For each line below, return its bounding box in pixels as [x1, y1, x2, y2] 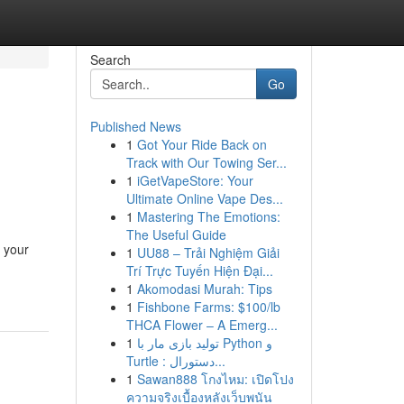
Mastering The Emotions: [136, 207, 280, 225]
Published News [89, 117, 181, 135]
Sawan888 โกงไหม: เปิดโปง [136, 370, 294, 388]
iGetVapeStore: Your [136, 171, 253, 189]
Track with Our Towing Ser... [125, 153, 287, 171]
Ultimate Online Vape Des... [125, 189, 283, 207]
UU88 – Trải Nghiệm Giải [136, 243, 280, 262]
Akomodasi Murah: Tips [136, 280, 272, 298]
